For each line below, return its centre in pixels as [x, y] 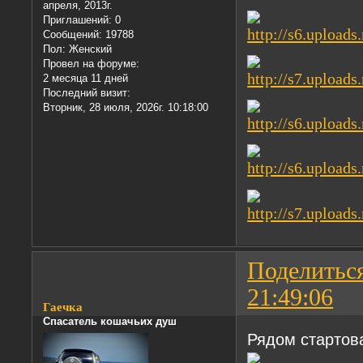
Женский [89, 49]
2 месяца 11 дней [86, 78]
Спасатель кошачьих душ [110, 321]
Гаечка [63, 307]
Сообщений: [73, 34]
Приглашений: [78, 19]
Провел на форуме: [92, 63]
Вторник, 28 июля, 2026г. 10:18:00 [126, 107]
